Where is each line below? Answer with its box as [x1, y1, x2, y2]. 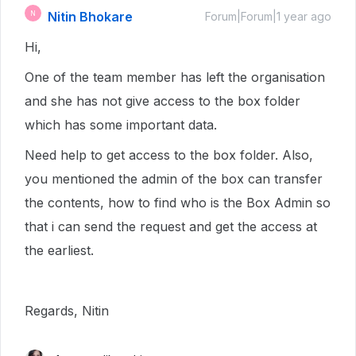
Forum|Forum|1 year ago [205, 10, 331, 23]
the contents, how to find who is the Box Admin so [25, 195, 331, 211]
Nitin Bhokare [48, 9, 133, 25]
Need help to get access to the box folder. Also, [25, 147, 313, 163]
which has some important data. [25, 117, 221, 133]
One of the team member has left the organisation [25, 69, 325, 85]
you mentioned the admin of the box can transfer [25, 171, 323, 187]
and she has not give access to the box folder [25, 93, 300, 109]
